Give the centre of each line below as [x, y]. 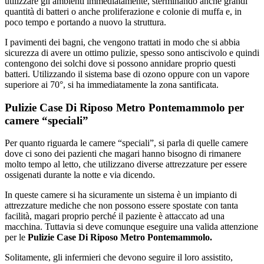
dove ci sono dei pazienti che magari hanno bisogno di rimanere [123, 154]
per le [15, 237]
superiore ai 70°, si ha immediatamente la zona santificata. [112, 84]
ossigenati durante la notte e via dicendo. [80, 175]
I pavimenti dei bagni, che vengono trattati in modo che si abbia [122, 42]
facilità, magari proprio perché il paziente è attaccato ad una [115, 216]
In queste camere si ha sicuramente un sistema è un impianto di [121, 195]
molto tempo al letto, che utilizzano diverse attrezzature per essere [126, 164]
